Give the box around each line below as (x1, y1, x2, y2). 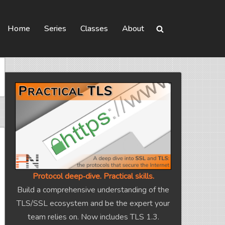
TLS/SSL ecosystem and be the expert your (17, 198, 170, 209)
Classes (80, 23, 108, 35)
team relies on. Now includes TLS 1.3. (27, 211, 159, 223)
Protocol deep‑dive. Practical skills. (32, 171, 154, 182)
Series (44, 23, 66, 35)
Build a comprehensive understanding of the (17, 184, 169, 196)
